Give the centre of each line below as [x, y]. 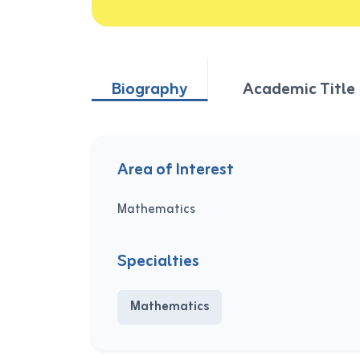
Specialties [158, 262]
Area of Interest [176, 170]
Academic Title [299, 90]
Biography [149, 90]
